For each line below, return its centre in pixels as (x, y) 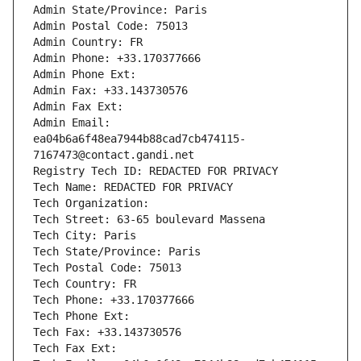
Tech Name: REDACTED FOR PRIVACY (133, 187)
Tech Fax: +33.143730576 (107, 332)
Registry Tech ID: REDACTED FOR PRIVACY (156, 171)
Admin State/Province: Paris (120, 10)
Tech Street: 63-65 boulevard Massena (149, 220)
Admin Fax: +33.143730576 (110, 91)
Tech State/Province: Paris (117, 252)
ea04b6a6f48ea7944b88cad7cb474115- (139, 139)
